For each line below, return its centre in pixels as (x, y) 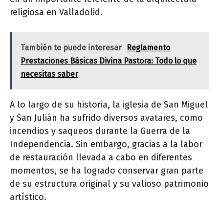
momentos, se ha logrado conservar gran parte (107, 171)
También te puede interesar (71, 48)
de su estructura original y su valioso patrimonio (109, 184)
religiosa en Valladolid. (56, 12)
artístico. (28, 197)
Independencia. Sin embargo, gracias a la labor (106, 144)
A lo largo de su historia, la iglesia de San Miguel (109, 105)
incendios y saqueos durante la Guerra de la (100, 131)
